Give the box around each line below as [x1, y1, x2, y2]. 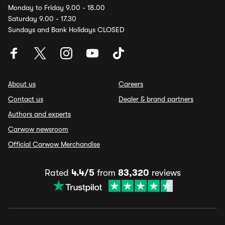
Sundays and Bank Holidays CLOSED [8, 26, 125, 34]
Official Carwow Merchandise [8, 140, 100, 148]
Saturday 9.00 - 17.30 [8, 15, 76, 23]
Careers [119, 80, 143, 88]
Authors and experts [8, 110, 71, 118]
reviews [149, 168, 181, 178]
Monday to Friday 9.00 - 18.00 [8, 4, 105, 12]
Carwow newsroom [8, 125, 68, 133]
